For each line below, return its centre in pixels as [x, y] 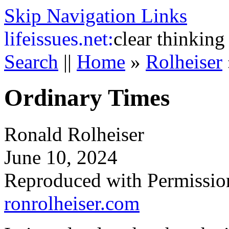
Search [31, 62]
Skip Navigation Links [96, 16]
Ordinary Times [87, 98]
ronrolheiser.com [72, 203]
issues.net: [72, 39]
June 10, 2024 [61, 157]
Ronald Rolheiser [74, 134]
